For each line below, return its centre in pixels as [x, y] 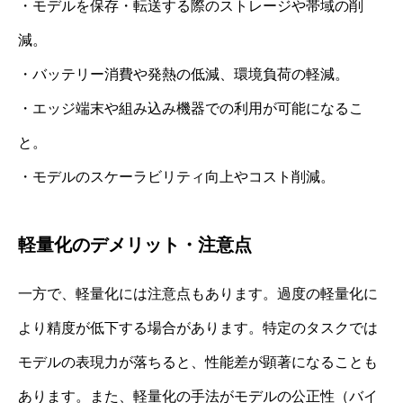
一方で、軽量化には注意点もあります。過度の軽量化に [198, 293]
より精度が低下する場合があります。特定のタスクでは [198, 327]
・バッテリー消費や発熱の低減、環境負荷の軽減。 [184, 74]
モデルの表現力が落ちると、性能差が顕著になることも [198, 362]
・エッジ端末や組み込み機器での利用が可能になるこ [191, 108]
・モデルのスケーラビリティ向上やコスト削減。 [176, 176]
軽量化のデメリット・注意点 [135, 244]
